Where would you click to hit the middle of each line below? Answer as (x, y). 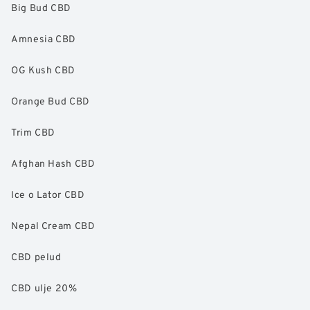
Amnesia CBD (44, 39)
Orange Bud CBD (51, 101)
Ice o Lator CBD (48, 194)
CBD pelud (36, 257)
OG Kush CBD (43, 70)
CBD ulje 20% (44, 288)
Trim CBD (34, 132)
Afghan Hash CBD (53, 163)
